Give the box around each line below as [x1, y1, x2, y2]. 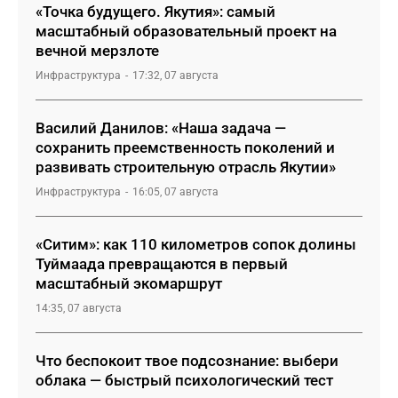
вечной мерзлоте [36, 42, 159, 60]
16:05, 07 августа [132, 186, 219, 198]
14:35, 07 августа [36, 302, 122, 314]
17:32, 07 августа [132, 69, 219, 82]
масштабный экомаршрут [36, 275, 222, 292]
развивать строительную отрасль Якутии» [36, 158, 336, 176]
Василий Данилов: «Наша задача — [36, 119, 286, 137]
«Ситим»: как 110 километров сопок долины [36, 235, 356, 253]
